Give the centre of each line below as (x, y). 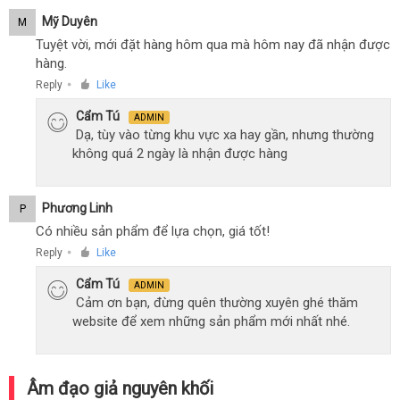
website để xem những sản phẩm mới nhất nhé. (211, 321)
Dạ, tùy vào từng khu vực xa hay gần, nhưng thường (225, 134)
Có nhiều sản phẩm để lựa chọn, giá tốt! (153, 231)
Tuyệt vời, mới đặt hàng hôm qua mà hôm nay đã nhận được (213, 44)
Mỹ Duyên (70, 21)
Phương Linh (77, 208)
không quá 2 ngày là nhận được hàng (180, 153)
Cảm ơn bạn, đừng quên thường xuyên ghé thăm (217, 302)
